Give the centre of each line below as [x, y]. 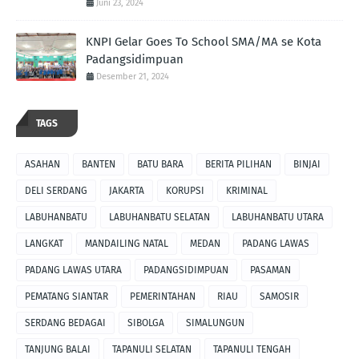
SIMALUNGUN [215, 323]
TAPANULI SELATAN [152, 349]
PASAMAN [270, 270]
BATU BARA [160, 164]
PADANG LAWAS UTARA [73, 270]
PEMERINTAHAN [163, 296]
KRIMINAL [247, 191]
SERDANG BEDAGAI [65, 323]
